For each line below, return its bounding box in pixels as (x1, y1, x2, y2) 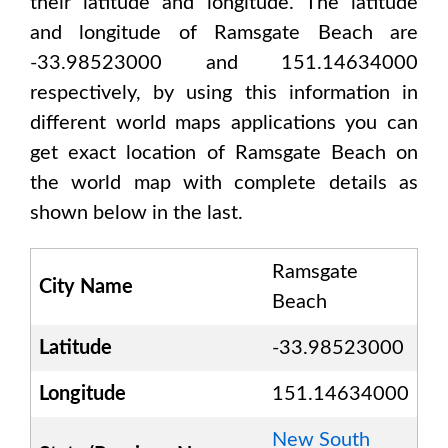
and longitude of (30, 23, 215, 43)
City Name (39, 277, 133, 297)
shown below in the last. (30, 203, 243, 223)
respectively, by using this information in (30, 83, 418, 103)
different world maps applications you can (30, 113, 418, 133)
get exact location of (30, 143, 235, 163)
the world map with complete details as (30, 173, 418, 193)
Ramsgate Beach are (214, 23, 419, 43)
